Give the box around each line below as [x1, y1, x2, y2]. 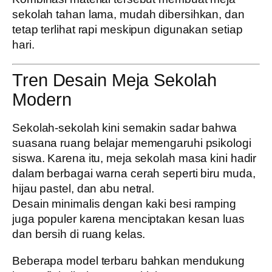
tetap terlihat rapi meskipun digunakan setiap [12, 23, 243, 36]
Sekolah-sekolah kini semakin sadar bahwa [12, 121, 237, 135]
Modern [12, 89, 72, 109]
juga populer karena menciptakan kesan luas [12, 212, 245, 226]
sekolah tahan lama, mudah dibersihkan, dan [12, 8, 245, 21]
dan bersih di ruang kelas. [12, 228, 146, 241]
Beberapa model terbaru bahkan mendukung [12, 254, 245, 267]
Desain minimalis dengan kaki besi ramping [12, 197, 236, 211]
